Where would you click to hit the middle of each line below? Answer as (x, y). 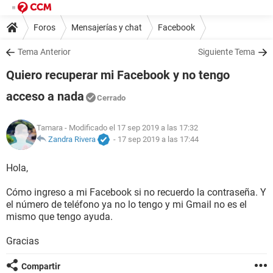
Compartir (41, 266)
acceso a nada (45, 96)
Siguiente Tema (227, 52)
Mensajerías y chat (107, 27)
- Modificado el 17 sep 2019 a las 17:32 (130, 128)
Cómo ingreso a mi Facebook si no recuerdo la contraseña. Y (136, 192)
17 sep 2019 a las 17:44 (158, 140)
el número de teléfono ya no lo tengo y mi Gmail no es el (126, 204)
